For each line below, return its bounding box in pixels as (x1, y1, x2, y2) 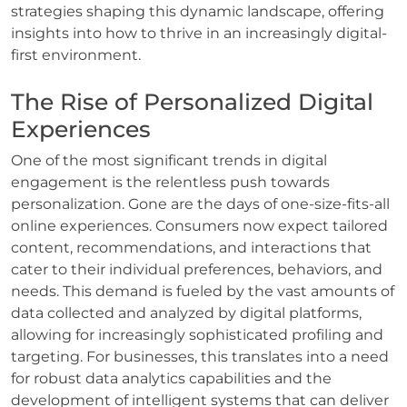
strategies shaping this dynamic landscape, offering (11, 2, 384, 20)
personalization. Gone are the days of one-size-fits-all (11, 194, 390, 213)
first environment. (11, 45, 141, 64)
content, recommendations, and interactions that (11, 238, 372, 256)
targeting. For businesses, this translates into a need (11, 347, 389, 365)
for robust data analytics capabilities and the (11, 369, 332, 387)
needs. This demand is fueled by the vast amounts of (11, 282, 394, 300)
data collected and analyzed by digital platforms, (11, 303, 362, 322)
